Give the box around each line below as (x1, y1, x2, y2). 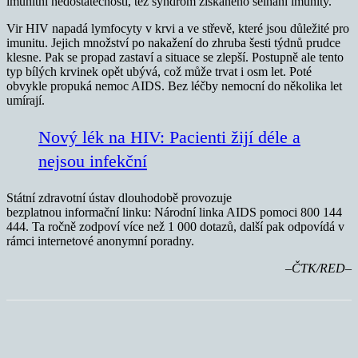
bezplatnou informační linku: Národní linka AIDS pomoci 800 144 (6, 205, 342, 220)
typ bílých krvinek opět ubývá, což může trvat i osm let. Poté (6, 65, 312, 79)
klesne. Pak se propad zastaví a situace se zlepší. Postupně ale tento (6, 50, 344, 65)
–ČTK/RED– (285, 261, 352, 276)
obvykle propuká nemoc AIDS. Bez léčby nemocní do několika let (6, 79, 342, 93)
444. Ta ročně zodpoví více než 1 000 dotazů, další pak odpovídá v (6, 220, 344, 234)
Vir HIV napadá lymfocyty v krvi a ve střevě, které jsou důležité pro (6, 22, 349, 36)
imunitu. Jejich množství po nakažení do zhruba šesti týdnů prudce (6, 36, 340, 50)
